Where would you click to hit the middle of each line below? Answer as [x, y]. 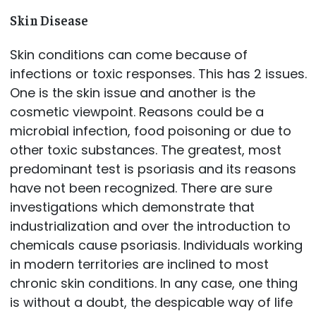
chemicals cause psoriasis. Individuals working [156, 245]
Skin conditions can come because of [128, 55]
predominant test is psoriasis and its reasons [153, 169]
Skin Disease [49, 20]
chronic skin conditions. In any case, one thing [153, 284]
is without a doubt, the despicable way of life [151, 303]
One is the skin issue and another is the [132, 93]
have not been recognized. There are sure [141, 188]
